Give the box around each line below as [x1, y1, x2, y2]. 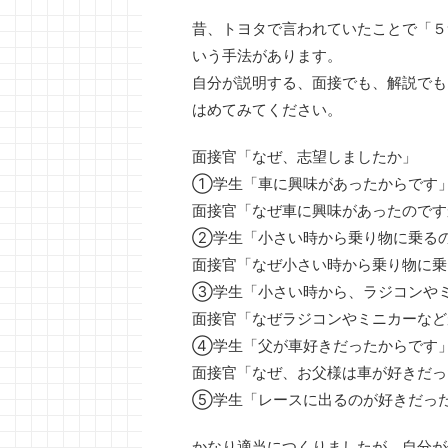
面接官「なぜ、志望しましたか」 [192, 147, 417, 167]
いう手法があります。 [192, 46, 342, 66]
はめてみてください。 [192, 100, 342, 120]
